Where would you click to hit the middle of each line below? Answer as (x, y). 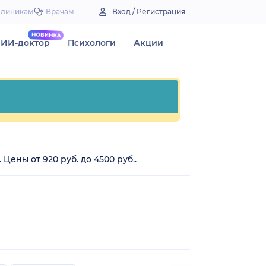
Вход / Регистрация (149, 12)
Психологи (92, 43)
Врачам (60, 12)
